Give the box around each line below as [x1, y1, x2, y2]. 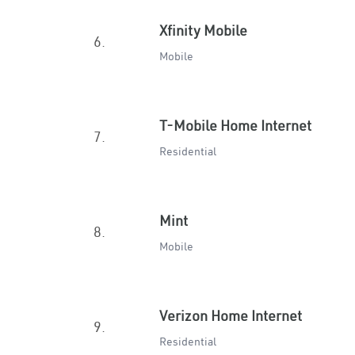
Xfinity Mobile [159, 21, 247, 40]
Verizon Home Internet [159, 307, 302, 325]
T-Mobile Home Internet [159, 116, 311, 135]
